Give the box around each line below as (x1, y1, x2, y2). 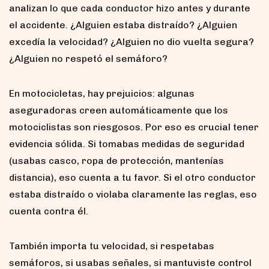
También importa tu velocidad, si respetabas (9, 240, 214, 252)
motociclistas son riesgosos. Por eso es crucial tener (9, 121, 259, 133)
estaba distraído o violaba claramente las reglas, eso (9, 188, 257, 200)
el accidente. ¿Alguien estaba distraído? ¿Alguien (9, 19, 237, 31)
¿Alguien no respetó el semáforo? (9, 52, 168, 64)
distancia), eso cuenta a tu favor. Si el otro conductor (9, 171, 256, 183)
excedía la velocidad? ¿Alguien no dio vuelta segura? (9, 35, 254, 47)
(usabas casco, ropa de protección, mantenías (9, 154, 224, 166)
